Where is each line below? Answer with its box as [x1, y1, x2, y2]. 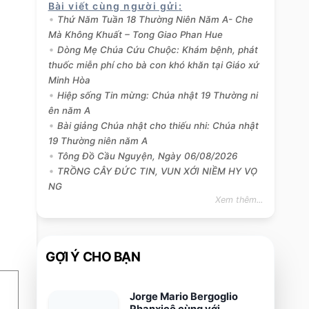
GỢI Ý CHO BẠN [46, 249, 141, 266]
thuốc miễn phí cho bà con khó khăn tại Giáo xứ [48, 59, 259, 71]
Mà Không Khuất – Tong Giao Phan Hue [48, 29, 223, 41]
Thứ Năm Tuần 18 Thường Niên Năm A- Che [57, 14, 253, 26]
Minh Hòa [48, 74, 90, 86]
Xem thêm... [215, 195, 263, 206]
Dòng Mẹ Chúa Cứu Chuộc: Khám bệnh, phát [57, 44, 258, 56]
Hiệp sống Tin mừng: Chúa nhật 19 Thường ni [57, 90, 258, 101]
